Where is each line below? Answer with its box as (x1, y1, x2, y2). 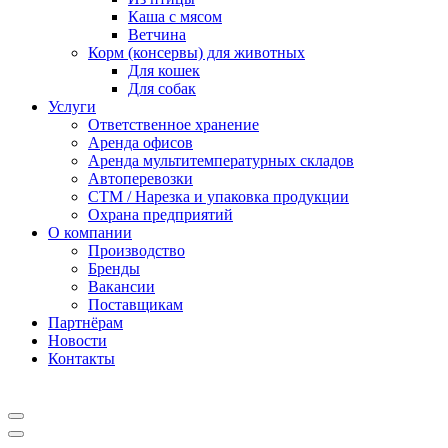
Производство (88, 242, 185, 259)
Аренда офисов (88, 134, 193, 151)
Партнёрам (48, 314, 123, 331)
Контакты (48, 350, 115, 367)
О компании (48, 224, 132, 241)
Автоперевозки (88, 170, 193, 187)
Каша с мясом (128, 8, 222, 25)
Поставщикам (88, 296, 183, 313)
